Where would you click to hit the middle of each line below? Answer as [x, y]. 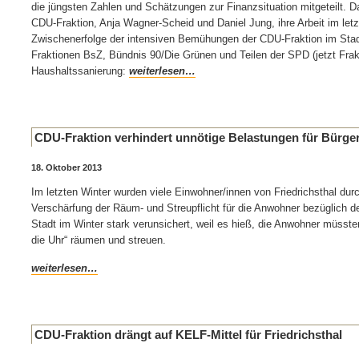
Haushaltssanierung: [80, 71]
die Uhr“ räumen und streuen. [99, 240]
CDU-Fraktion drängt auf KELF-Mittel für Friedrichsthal [188, 335]
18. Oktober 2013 [67, 167]
